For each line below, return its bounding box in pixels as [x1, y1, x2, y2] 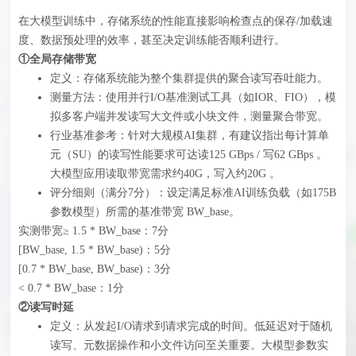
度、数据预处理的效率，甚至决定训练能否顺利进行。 [18, 34, 286, 47]
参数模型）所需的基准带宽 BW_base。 [50, 206, 241, 219]
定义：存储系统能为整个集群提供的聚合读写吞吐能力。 [50, 72, 329, 85]
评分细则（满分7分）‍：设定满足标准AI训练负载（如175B [50, 187, 337, 199]
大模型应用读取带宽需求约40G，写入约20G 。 [50, 168, 281, 180]
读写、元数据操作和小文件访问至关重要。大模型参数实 [50, 339, 329, 352]
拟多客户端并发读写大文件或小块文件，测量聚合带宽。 [50, 110, 329, 123]
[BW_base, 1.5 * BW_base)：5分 [18, 244, 172, 257]
